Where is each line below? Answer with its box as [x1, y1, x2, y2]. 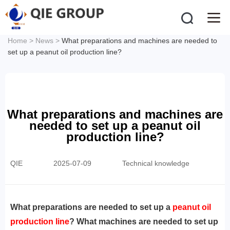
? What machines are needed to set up [69, 217, 218, 226]
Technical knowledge [122, 159, 189, 167]
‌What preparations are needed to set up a [10, 203, 172, 212]
